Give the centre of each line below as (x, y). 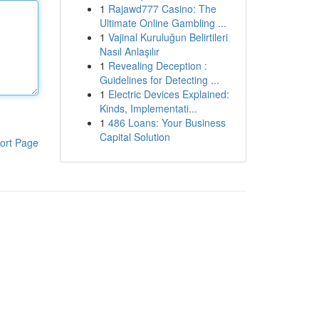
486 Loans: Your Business (167, 122)
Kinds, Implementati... (148, 108)
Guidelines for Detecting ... (159, 80)
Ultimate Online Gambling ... (163, 23)
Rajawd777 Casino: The (162, 9)
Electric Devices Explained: (168, 94)
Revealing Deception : (157, 66)
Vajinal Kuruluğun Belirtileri (168, 37)
